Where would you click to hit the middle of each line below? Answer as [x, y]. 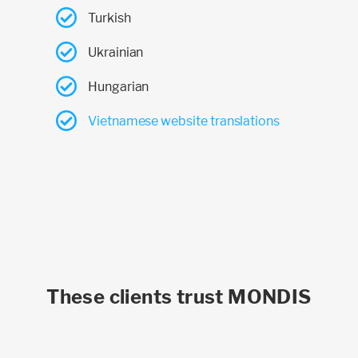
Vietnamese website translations [184, 121]
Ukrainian [116, 52]
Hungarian [119, 86]
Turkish [109, 18]
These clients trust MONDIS [179, 296]
